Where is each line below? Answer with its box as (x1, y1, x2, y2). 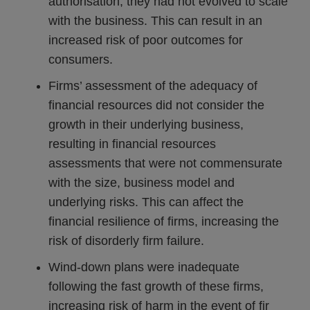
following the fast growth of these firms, (48, 280, 264, 293)
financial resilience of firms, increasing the (48, 215, 279, 228)
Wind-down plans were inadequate (48, 260, 239, 274)
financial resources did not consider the (48, 98, 264, 112)
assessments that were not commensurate (48, 156, 282, 170)
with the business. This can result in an (48, 14, 262, 28)
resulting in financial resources (48, 137, 216, 151)
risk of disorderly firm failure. (48, 234, 204, 248)
